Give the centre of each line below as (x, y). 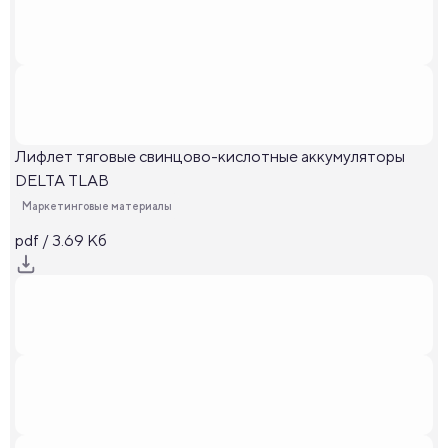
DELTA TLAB (62, 180)
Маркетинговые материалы (97, 205)
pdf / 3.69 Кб (61, 240)
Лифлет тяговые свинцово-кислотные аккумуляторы (210, 156)
